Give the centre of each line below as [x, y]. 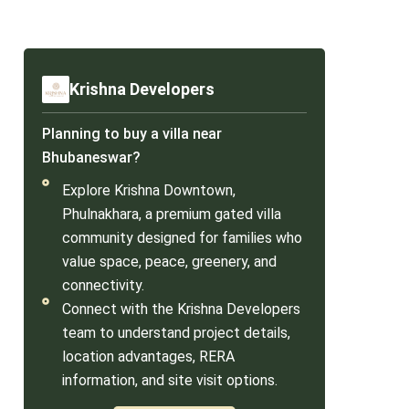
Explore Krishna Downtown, [149, 190]
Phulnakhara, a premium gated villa [172, 214]
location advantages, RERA [148, 356]
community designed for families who [182, 237]
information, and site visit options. [170, 380]
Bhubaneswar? [91, 157]
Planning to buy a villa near [132, 133]
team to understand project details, [176, 332]
